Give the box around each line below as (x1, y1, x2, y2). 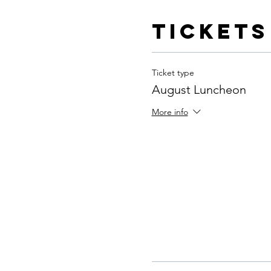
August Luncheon (151, 82, 246, 97)
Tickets (151, 18, 269, 44)
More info (151, 106, 188, 118)
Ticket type (151, 67, 194, 78)
